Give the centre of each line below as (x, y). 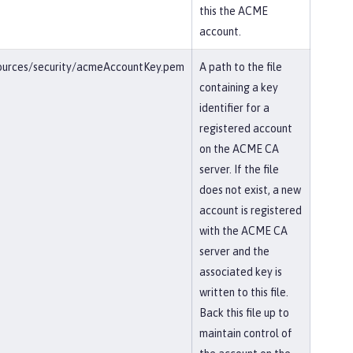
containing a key (239, 87)
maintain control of (246, 333)
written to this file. (244, 292)
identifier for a (234, 108)
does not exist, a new (250, 190)
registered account (246, 128)
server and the (234, 251)
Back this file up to (244, 313)
